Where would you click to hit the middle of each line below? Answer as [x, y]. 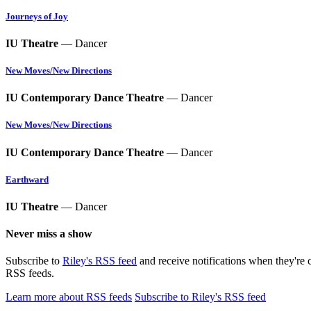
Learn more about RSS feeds [69, 297]
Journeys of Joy [37, 16]
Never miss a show [49, 234]
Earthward [27, 179]
